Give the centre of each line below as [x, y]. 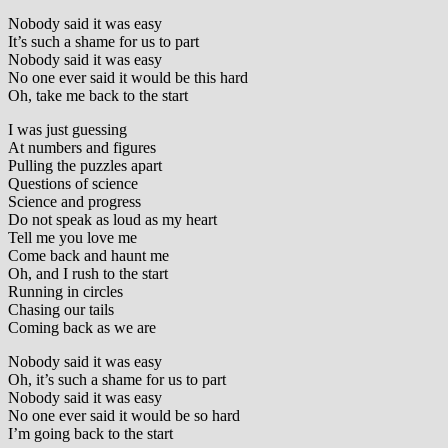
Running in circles [65, 292]
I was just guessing [67, 130]
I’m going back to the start [90, 434]
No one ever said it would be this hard [128, 78]
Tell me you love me [72, 238]
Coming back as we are [82, 328]
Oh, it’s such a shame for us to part [117, 380]
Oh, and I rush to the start [88, 274]
